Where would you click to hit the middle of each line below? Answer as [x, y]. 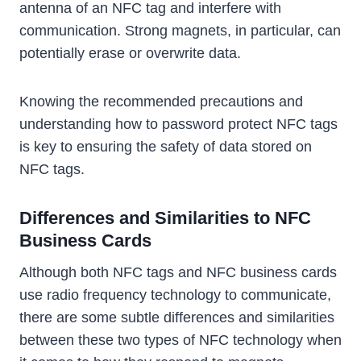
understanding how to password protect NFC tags [178, 124]
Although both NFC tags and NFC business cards [178, 273]
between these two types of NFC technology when [180, 340]
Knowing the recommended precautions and [161, 102]
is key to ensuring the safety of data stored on [166, 147]
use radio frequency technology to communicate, [175, 295]
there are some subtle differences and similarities [177, 318]
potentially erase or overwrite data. [130, 54]
